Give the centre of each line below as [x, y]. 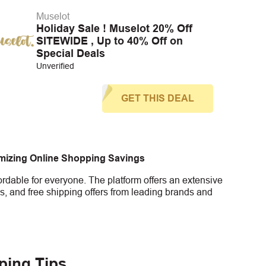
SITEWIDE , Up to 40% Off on [109, 41]
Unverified [55, 66]
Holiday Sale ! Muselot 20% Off [114, 28]
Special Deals [70, 53]
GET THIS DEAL [158, 98]
